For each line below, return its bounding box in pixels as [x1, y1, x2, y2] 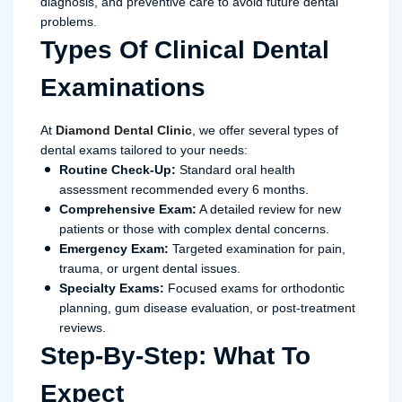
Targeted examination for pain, [169, 241, 345, 256]
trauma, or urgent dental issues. [59, 261, 240, 275]
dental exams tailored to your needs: [40, 143, 248, 157]
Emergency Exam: [59, 241, 169, 256]
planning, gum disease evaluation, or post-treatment [59, 301, 355, 315]
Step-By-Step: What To [40, 342, 310, 370]
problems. [40, 14, 97, 29]
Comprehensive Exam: [59, 202, 197, 216]
